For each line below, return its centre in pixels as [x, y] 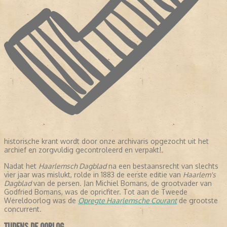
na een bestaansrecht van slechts [162, 166]
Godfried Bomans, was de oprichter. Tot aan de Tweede [96, 192]
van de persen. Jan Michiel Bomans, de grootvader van [122, 183]
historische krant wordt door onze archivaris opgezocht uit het [106, 141]
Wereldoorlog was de [41, 201]
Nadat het [21, 166]
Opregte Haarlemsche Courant [127, 201]
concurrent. [24, 209]
